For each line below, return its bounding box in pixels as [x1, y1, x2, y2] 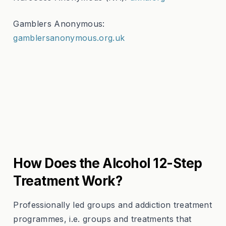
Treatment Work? [13, 173, 123, 189]
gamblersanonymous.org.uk [13, 32, 125, 43]
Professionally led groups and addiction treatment [13, 199, 212, 210]
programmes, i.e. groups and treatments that [13, 213, 192, 224]
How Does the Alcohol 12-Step [13, 155, 202, 171]
